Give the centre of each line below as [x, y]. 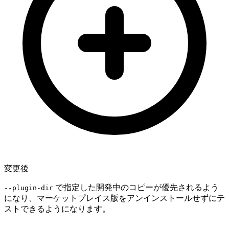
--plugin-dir [29, 188]
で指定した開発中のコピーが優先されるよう [136, 187]
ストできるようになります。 [57, 209]
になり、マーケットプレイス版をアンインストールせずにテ [114, 198]
